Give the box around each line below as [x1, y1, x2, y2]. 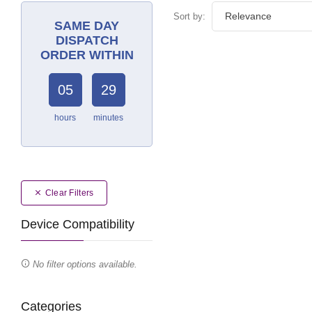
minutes [93, 113, 123, 123]
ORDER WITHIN [40, 48, 134, 62]
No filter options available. [30, 259, 137, 270]
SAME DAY [54, 19, 119, 33]
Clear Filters [42, 188, 94, 198]
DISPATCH [55, 33, 118, 47]
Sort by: [173, 11, 205, 22]
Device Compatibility [21, 217, 134, 231]
